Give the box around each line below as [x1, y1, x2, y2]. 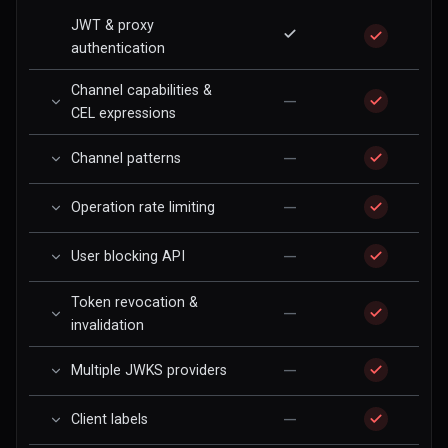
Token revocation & [71, 294, 198, 310]
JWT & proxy [71, 17, 154, 33]
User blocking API [71, 248, 185, 264]
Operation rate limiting [71, 199, 215, 215]
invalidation [71, 317, 144, 333]
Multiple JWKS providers [71, 362, 227, 378]
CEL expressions [71, 105, 176, 121]
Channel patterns [71, 150, 181, 166]
